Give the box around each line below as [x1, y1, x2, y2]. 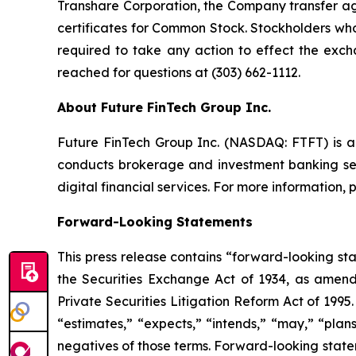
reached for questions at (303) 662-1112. [57, 64, 300, 81]
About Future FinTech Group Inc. [57, 99, 271, 116]
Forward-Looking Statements [57, 214, 253, 230]
